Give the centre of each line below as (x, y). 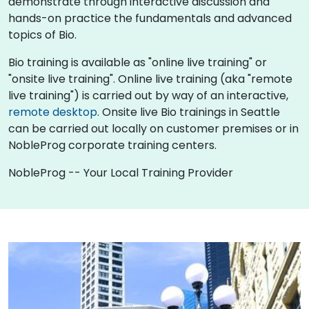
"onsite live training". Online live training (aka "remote (150, 79)
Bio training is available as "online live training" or (138, 62)
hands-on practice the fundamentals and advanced (150, 18)
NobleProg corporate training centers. (112, 145)
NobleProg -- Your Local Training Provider (121, 172)
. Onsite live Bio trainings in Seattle (189, 112)
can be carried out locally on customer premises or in (153, 128)
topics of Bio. (42, 34)
